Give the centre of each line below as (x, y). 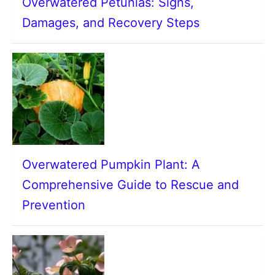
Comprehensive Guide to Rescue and (130, 185)
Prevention (54, 205)
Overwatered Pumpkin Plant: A (111, 165)
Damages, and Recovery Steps (111, 23)
